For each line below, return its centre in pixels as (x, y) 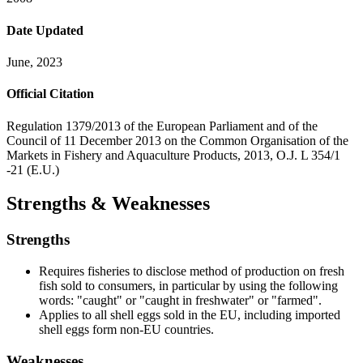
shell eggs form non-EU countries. (126, 330)
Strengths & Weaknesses (108, 204)
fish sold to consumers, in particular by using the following (188, 286)
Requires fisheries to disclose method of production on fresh (192, 271)
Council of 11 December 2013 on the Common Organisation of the (177, 140)
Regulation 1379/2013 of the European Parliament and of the (162, 126)
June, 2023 (34, 62)
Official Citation (50, 94)
